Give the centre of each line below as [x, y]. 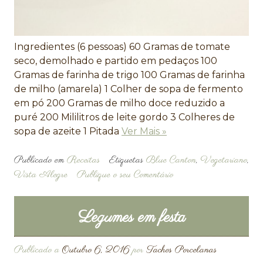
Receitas [83, 161]
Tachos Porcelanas [181, 250]
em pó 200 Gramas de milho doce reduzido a [119, 103]
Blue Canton [171, 161]
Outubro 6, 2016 [96, 250]
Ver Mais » [144, 131]
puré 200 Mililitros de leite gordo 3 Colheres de [124, 117]
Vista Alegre [41, 175]
